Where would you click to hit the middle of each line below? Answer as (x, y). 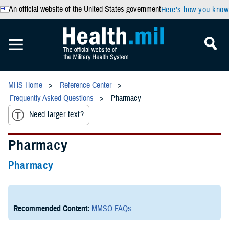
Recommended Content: (52, 209)
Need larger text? (57, 115)
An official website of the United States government (85, 9)
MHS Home (25, 85)
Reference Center (86, 85)
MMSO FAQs (111, 209)
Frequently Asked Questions (52, 98)
